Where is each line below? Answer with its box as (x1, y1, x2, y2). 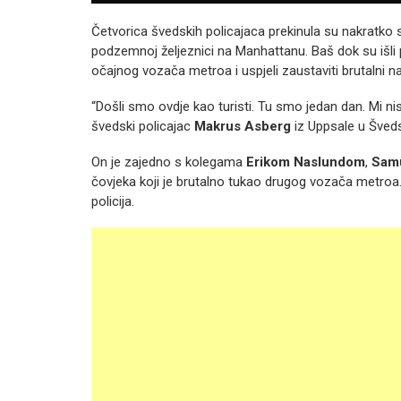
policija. (91, 193, 134, 209)
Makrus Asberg (194, 118, 291, 134)
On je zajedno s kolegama (91, 154, 246, 170)
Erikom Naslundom (246, 154, 365, 170)
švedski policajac (91, 118, 194, 134)
